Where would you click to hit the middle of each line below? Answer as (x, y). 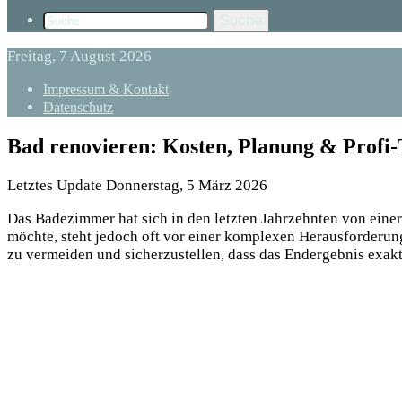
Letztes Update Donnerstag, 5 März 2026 (137, 185)
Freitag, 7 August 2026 (79, 56)
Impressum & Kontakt (106, 89)
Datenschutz (78, 107)
